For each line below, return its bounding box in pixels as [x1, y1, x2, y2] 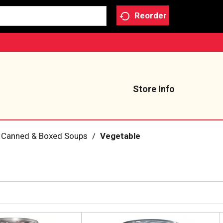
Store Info [133, 84, 175, 94]
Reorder [134, 10, 167, 21]
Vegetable [100, 131, 140, 141]
